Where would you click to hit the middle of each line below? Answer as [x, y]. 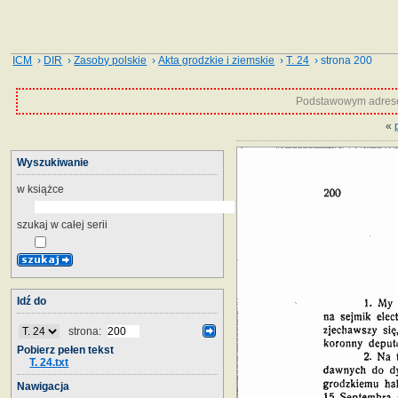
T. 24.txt [49, 362]
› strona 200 [341, 60]
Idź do [32, 301]
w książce [40, 189]
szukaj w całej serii [62, 224]
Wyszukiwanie [53, 162]
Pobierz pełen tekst [65, 350]
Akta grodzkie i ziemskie [217, 60]
